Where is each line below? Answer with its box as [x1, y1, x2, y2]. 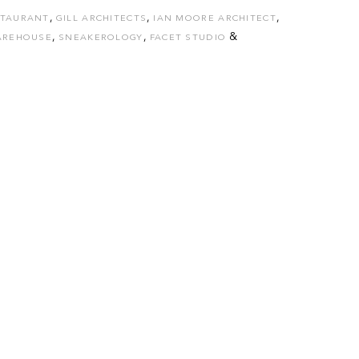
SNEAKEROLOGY [58, 34, 143, 42]
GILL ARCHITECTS [55, 14, 147, 23]
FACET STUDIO [149, 34, 227, 42]
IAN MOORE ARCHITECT [153, 14, 276, 23]
